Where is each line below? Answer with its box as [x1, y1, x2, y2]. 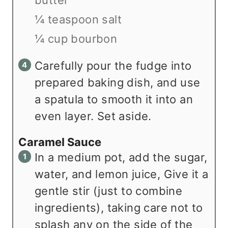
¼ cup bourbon [35, 32, 118, 45]
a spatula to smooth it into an [35, 92, 193, 106]
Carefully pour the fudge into [35, 59, 192, 72]
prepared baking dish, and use [35, 75, 201, 89]
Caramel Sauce [18, 135, 101, 149]
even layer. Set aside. [35, 109, 152, 123]
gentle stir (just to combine [35, 184, 183, 197]
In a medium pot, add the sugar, [35, 150, 208, 164]
